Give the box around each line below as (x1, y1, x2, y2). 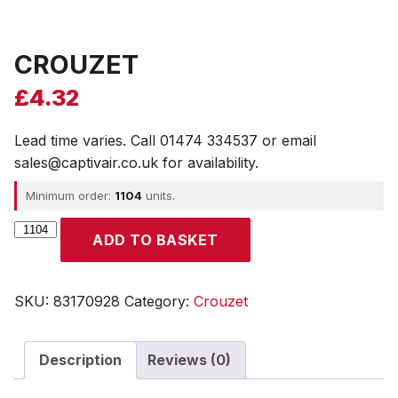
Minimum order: (26, 187, 115, 203)
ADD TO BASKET (92, 230, 219, 249)
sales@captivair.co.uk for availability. (14, 153, 259, 171)
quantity (13, 240, 67, 259)
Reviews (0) (147, 350, 231, 369)
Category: (124, 291, 194, 310)
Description (39, 350, 122, 369)
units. (142, 187, 175, 203)
